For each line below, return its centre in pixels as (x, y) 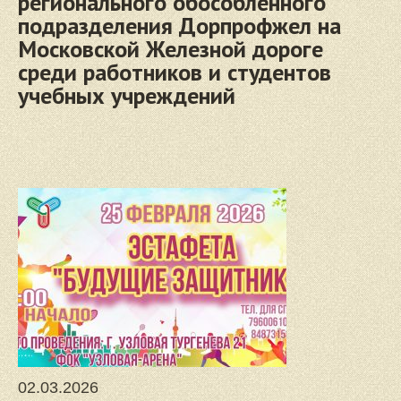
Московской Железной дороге (171, 49)
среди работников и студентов (175, 72)
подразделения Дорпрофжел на (179, 26)
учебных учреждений (127, 95)
